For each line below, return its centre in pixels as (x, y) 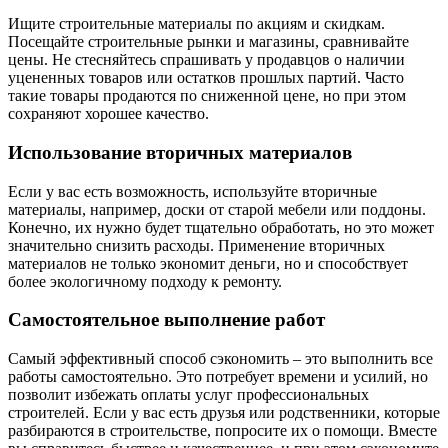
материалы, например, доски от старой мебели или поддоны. (217, 209)
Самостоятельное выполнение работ (166, 320)
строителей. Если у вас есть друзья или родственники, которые (224, 412)
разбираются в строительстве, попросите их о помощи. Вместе (222, 430)
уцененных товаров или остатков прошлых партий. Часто (206, 78)
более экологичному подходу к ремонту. (145, 281)
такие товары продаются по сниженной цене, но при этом (207, 96)
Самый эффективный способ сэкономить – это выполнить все (220, 358)
